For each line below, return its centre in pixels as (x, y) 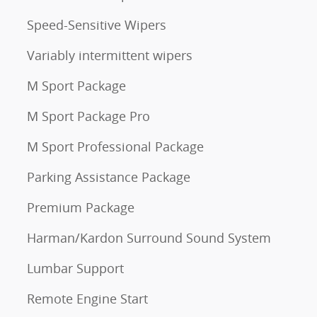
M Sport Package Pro (88, 116)
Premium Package (81, 207)
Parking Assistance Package (109, 177)
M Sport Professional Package (115, 146)
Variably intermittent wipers (110, 55)
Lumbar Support (75, 268)
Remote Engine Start (87, 298)
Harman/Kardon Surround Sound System (149, 237)
